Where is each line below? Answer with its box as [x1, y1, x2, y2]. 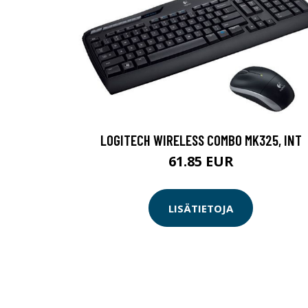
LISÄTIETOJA [168, 201, 233, 215]
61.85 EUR [168, 152, 234, 171]
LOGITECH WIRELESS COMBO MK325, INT [100, 131, 302, 149]
